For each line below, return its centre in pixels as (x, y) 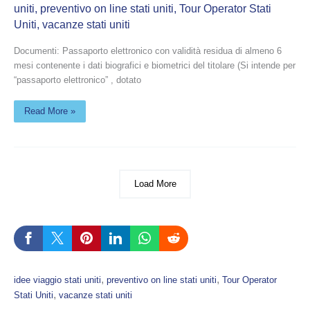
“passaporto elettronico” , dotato (77, 80)
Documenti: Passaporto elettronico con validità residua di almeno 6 (148, 51)
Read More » (50, 111)
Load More (155, 184)
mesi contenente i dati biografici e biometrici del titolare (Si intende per (155, 65)
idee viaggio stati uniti (57, 280)
